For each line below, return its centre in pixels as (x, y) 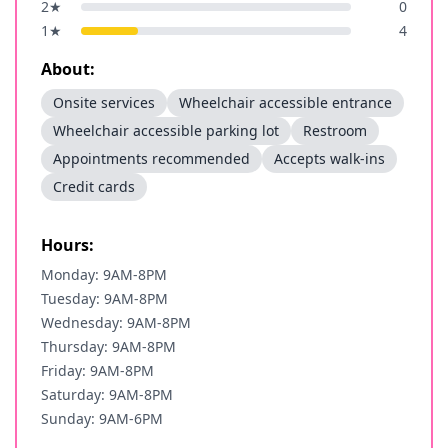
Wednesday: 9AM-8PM (116, 322)
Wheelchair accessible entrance (285, 102)
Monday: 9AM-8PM (104, 274)
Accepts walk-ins (329, 158)
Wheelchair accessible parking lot (166, 130)
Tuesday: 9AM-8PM (104, 298)
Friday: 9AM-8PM (97, 370)
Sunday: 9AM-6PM (102, 418)
